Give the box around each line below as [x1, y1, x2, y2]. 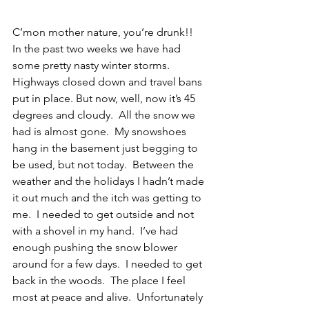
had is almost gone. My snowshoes [12, 125, 189, 139]
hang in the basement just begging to [12, 141, 201, 155]
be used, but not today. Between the [12, 158, 197, 172]
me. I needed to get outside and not [12, 208, 197, 221]
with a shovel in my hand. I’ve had [12, 224, 181, 238]
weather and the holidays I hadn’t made [12, 175, 207, 188]
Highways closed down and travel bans [12, 75, 205, 89]
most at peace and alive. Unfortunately [12, 290, 206, 304]
